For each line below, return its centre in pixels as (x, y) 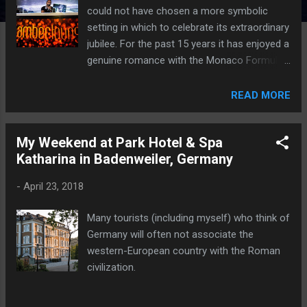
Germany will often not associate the (171, 234)
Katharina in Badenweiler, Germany (125, 159)
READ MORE (261, 95)
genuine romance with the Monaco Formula (185, 60)
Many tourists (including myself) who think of (189, 218)
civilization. (112, 267)
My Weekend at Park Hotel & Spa (120, 142)
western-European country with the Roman (184, 251)
